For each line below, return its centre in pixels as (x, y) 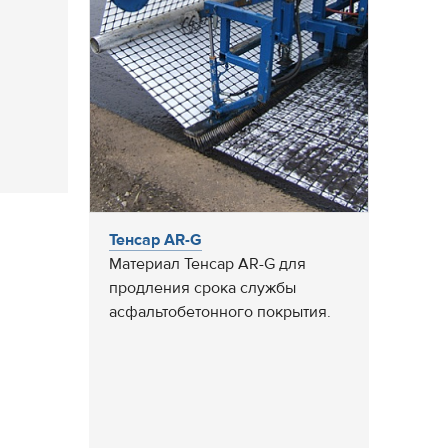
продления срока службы (202, 287)
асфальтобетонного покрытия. (220, 311)
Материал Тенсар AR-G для (207, 263)
